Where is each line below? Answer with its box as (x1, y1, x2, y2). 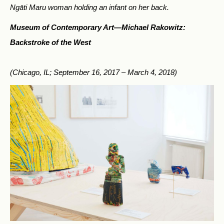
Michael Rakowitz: (121, 22, 185, 31)
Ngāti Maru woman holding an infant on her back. (10, 2, 169, 11)
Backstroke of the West (10, 37, 91, 46)
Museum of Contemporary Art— (10, 22, 121, 31)
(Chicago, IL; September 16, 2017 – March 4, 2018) (10, 67, 177, 76)
